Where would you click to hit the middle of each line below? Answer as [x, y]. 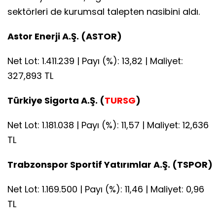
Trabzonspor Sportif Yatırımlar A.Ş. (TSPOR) [110, 164]
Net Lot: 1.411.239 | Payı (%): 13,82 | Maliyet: [95, 61]
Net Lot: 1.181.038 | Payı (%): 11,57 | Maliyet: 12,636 [108, 125]
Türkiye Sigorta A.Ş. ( [56, 100]
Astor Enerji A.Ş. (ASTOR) [65, 36]
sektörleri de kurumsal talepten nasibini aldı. [104, 11]
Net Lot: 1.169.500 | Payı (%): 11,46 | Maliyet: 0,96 [106, 189]
